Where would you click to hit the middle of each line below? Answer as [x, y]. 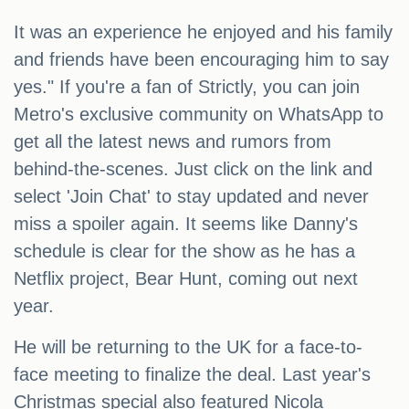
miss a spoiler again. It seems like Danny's [186, 224]
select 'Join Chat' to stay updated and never [191, 197]
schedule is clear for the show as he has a [184, 252]
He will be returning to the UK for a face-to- [188, 347]
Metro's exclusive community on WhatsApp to [199, 115]
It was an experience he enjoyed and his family [203, 32]
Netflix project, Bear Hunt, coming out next [186, 279]
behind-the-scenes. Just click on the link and [193, 169]
